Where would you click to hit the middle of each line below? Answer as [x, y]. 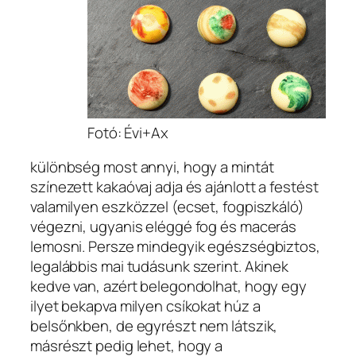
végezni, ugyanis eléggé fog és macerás [164, 227]
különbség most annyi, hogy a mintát [152, 167]
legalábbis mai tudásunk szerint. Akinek [160, 267]
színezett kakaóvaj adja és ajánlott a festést [174, 187]
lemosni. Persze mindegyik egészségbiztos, [175, 247]
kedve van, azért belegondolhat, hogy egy [168, 286]
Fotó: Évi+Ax [128, 132]
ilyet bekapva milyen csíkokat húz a [145, 306]
